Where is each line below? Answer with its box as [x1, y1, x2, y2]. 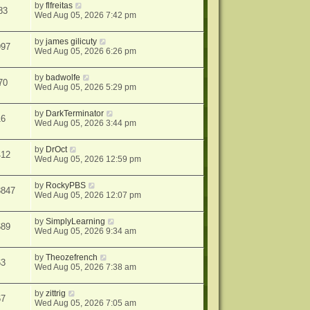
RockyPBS [46, 181, 86, 191]
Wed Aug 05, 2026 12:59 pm [35, 154, 142, 165]
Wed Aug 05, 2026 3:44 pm [35, 118, 137, 129]
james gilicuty [46, 37, 98, 47]
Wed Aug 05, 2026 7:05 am [35, 298, 137, 309]
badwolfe [46, 73, 81, 83]
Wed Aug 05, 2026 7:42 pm [35, 10, 137, 21]
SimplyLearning [46, 217, 106, 227]
